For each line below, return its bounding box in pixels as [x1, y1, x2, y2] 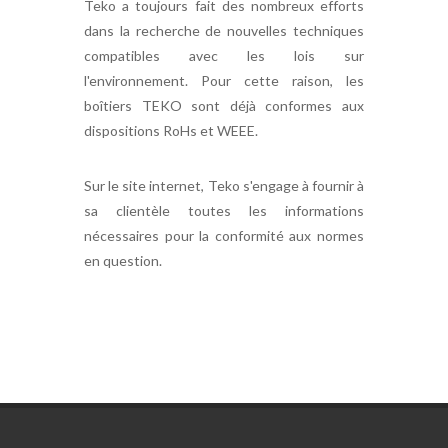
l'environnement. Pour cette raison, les [84, 72, 364, 89]
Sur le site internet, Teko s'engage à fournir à [84, 177, 364, 194]
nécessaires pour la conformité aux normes [84, 227, 364, 244]
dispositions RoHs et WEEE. [84, 122, 258, 139]
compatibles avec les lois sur [84, 47, 364, 64]
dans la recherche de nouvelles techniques [84, 22, 364, 39]
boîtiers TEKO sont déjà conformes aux [84, 97, 364, 114]
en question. [84, 252, 162, 269]
